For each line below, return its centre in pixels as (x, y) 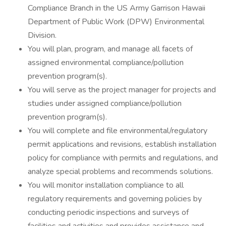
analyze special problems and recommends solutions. (120, 172)
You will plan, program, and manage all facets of (110, 49)
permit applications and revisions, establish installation (122, 144)
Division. (42, 35)
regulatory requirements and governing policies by (115, 199)
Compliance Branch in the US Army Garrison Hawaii (117, 8)
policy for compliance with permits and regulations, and (123, 158)
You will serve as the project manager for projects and (122, 90)
